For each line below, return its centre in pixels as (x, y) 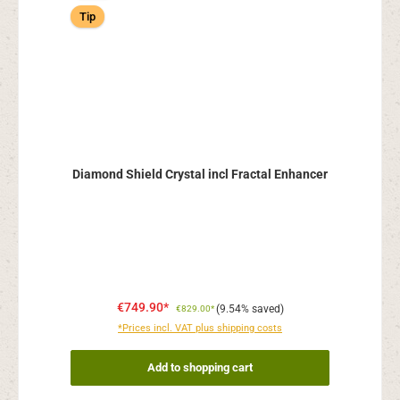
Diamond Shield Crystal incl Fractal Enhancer (200, 175)
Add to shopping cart (200, 368)
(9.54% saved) (250, 308)
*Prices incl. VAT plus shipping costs (200, 328)
